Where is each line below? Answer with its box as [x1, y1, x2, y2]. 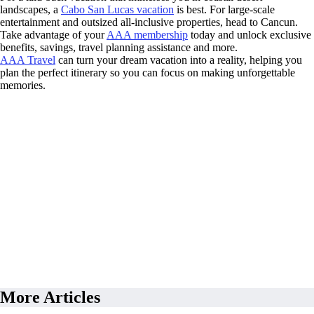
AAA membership [107, 29, 188, 41]
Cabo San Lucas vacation [61, 4, 174, 16]
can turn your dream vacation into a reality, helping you [55, 54, 302, 67]
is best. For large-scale [174, 4, 275, 16]
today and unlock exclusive [188, 29, 311, 41]
